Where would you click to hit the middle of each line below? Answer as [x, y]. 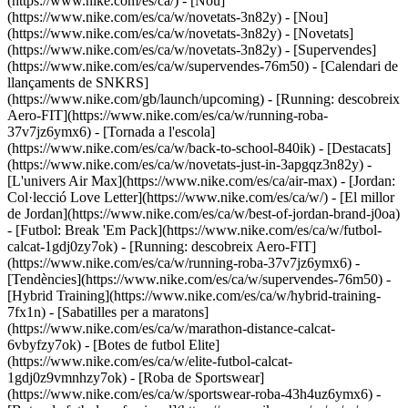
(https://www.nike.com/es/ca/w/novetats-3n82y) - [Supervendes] [192, 50]
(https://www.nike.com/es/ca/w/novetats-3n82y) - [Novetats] [180, 33]
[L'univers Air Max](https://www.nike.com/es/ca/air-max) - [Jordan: [201, 181]
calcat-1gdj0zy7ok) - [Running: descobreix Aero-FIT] [162, 246]
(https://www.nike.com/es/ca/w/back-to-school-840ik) [163, 148]
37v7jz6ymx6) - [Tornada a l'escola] [111, 132]
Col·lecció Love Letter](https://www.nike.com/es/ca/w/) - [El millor [201, 197]
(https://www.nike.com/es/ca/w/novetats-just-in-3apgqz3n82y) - [189, 164]
